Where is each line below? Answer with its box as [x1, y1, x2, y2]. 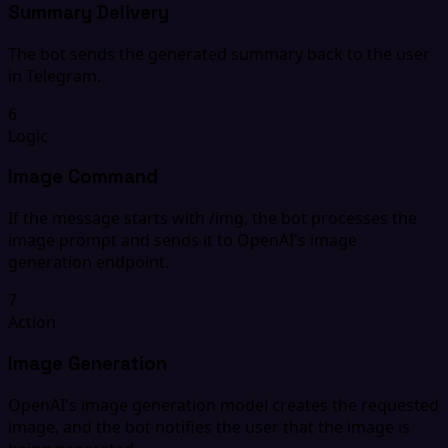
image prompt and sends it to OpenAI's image [8, 229, 357, 252]
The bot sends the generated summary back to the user [8, 42, 430, 65]
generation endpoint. [8, 251, 169, 274]
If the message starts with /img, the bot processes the [8, 207, 417, 230]
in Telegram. [8, 64, 101, 87]
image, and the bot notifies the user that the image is [8, 415, 410, 438]
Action [8, 311, 56, 334]
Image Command [8, 165, 158, 189]
